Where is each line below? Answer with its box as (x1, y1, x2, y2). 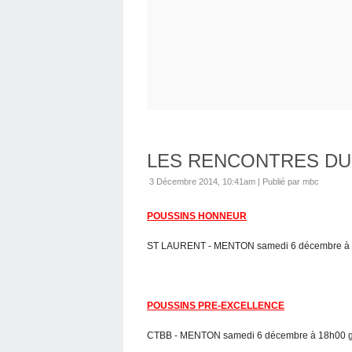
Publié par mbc (262, 176, 319, 186)
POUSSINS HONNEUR (147, 210, 247, 222)
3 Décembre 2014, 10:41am (149, 176, 255, 186)
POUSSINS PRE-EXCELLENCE (147, 299, 284, 311)
